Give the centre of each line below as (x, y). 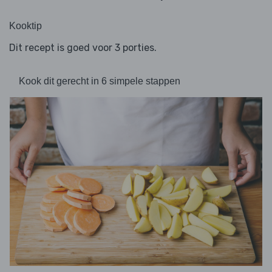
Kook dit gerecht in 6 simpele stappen (100, 81)
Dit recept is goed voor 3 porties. (83, 48)
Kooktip (25, 26)
